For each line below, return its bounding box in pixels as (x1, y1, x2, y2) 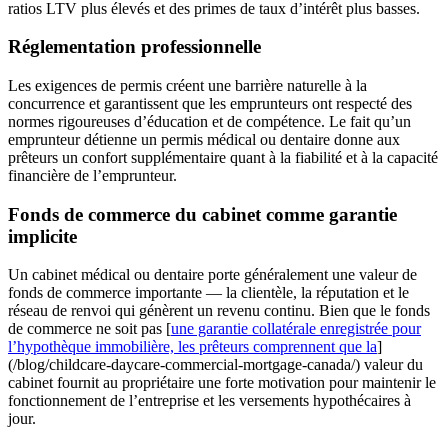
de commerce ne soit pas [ (8, 320, 171, 338)
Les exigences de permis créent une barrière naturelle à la (8, 76, 367, 94)
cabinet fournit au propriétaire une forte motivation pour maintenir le (8, 374, 436, 392)
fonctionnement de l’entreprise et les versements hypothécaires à (8, 392, 411, 410)
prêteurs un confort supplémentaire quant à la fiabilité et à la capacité (8, 148, 438, 166)
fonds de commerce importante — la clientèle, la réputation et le (8, 284, 409, 302)
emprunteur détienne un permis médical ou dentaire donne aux (8, 130, 400, 148)
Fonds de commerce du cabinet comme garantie (8, 203, 397, 225)
